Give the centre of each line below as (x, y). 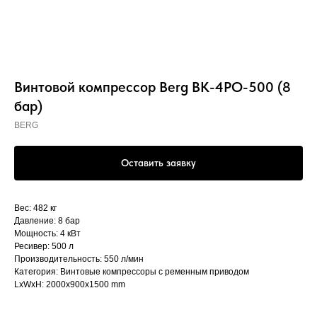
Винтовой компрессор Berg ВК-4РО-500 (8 (152, 87)
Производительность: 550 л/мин (79, 259)
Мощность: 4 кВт (47, 234)
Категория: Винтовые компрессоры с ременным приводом (132, 272)
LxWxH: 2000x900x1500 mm (70, 285)
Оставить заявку (158, 163)
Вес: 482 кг (35, 208)
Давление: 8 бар (47, 221)
